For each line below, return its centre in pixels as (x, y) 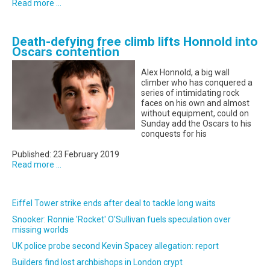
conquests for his (174, 134)
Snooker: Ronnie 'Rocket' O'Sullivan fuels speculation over (121, 220)
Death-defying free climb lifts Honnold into (135, 42)
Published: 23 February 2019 (66, 155)
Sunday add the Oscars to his (196, 124)
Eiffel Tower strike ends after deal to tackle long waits (114, 203)
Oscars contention (66, 52)
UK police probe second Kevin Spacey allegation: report (115, 246)
